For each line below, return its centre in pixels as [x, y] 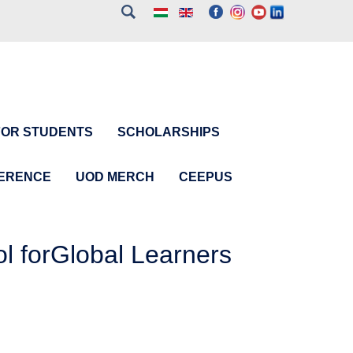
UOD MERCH [115, 176]
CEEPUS [206, 176]
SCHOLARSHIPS [169, 132]
